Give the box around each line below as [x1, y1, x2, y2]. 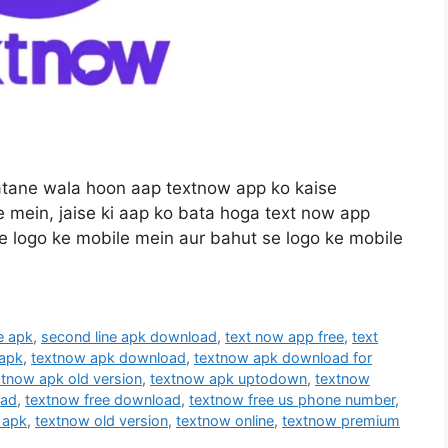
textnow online [176, 412, 274, 430]
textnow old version [35, 412, 168, 430]
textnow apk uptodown [150, 370, 307, 388]
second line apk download [41, 328, 218, 346]
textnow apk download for [194, 349, 372, 367]
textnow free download [25, 391, 181, 409]
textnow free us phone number [189, 391, 395, 409]
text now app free [225, 328, 345, 346]
